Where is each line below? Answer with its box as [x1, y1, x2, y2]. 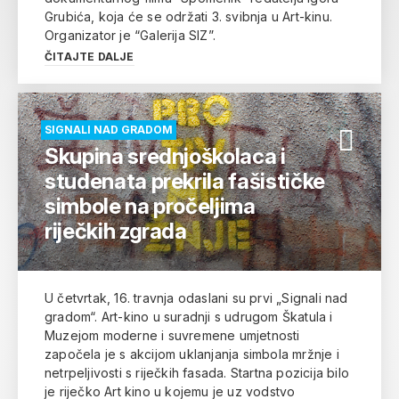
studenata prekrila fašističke [45, 167, 325, 194]
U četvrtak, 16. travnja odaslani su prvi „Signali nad [45, 289, 348, 305]
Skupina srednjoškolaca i [45, 142, 286, 169]
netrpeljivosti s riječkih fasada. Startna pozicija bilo [45, 364, 349, 380]
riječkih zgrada [45, 217, 187, 244]
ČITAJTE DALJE [45, 49, 134, 63]
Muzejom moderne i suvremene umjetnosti [45, 327, 300, 343]
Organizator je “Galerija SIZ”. [45, 27, 216, 43]
